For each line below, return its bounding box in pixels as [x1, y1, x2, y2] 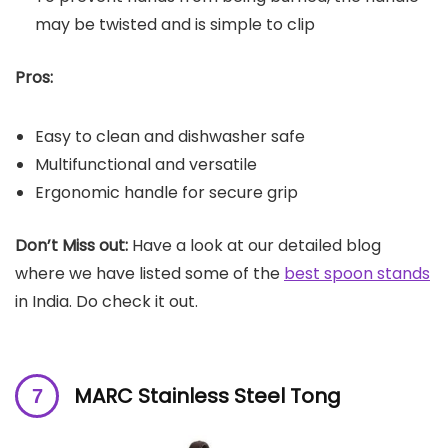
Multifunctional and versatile [35, 152, 257, 176]
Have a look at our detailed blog [128, 233, 381, 257]
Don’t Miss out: [15, 233, 128, 257]
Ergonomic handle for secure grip [35, 180, 298, 204]
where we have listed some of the [15, 261, 284, 285]
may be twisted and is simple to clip [35, 12, 315, 36]
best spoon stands [284, 261, 430, 285]
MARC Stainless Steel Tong [74, 381, 341, 410]
